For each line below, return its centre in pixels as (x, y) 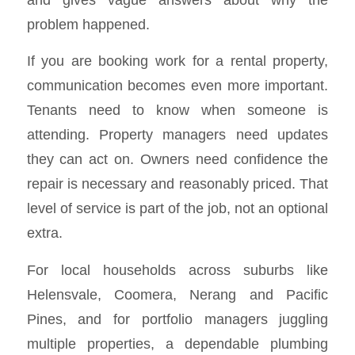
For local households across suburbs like (177, 270)
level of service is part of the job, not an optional (177, 208)
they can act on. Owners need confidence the (177, 159)
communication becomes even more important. (177, 86)
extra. (44, 233)
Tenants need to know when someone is (177, 110)
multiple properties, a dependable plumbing (177, 344)
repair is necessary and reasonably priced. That (177, 184)
